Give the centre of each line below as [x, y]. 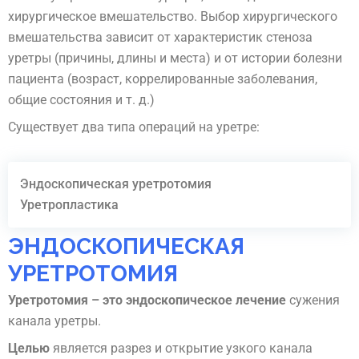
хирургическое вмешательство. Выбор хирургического [173, 17]
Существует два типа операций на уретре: [134, 127]
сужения [313, 301]
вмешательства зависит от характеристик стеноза [160, 38]
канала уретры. [54, 321]
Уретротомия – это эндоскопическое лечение [147, 301]
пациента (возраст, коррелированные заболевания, [163, 79]
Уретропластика [69, 204]
